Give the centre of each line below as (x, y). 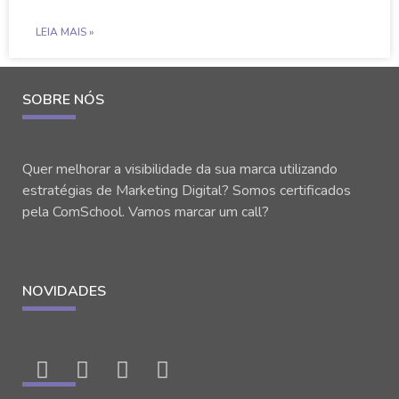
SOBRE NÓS (63, 100)
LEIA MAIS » (65, 32)
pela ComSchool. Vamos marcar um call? (146, 212)
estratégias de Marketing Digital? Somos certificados (187, 191)
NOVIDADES (64, 291)
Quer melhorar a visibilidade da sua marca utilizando (180, 170)
